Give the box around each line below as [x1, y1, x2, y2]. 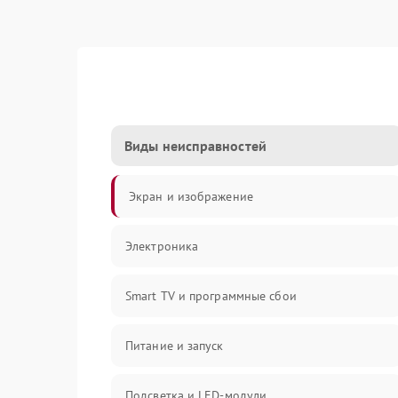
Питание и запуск [125, 338, 224, 354]
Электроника [125, 238, 199, 254]
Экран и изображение [129, 188, 253, 204]
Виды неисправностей [124, 137, 267, 155]
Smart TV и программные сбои [125, 288, 297, 304]
